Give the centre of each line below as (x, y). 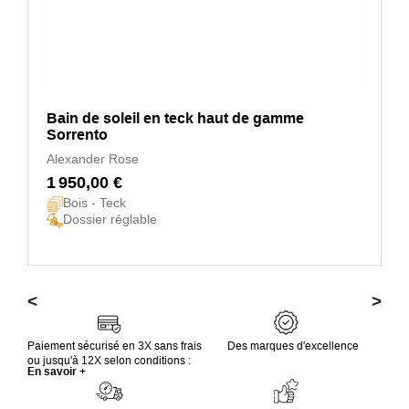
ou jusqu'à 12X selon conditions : (109, 360)
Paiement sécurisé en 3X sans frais (115, 346)
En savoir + (57, 371)
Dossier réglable (110, 219)
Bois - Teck (94, 203)
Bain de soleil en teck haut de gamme (175, 119)
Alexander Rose (93, 159)
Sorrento (77, 135)
